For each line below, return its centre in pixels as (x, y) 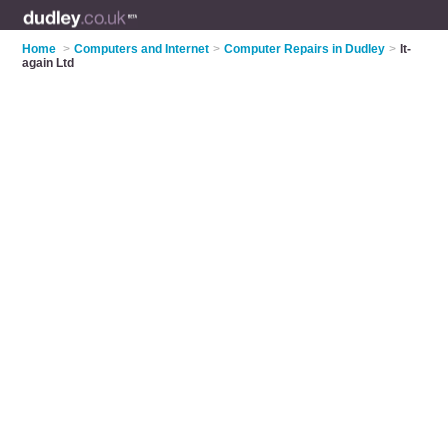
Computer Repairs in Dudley (305, 49)
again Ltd (48, 63)
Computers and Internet (142, 49)
